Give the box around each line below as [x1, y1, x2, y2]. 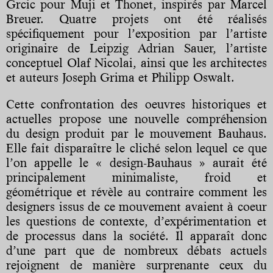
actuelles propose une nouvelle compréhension [6, 112, 267, 127]
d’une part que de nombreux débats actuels [6, 243, 267, 258]
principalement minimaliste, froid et [6, 170, 267, 185]
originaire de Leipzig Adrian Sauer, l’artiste [6, 41, 267, 56]
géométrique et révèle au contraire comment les [6, 185, 267, 200]
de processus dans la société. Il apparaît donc [6, 229, 267, 244]
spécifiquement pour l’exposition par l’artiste [6, 26, 267, 41]
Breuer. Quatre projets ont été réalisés [6, 12, 267, 27]
